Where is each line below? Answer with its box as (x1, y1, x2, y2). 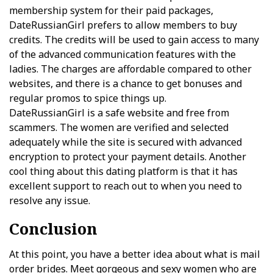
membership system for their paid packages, (9, 4, 213, 17)
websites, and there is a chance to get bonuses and (9, 77, 242, 90)
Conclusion (9, 218, 97, 239)
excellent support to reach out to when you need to (9, 179, 242, 193)
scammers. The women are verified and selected (9, 121, 229, 134)
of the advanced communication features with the (9, 48, 236, 61)
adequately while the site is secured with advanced (9, 135, 242, 149)
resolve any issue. (9, 194, 90, 207)
